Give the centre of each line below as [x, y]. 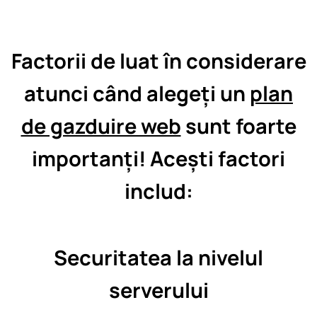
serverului [158, 290]
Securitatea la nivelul [158, 257]
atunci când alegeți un [137, 93]
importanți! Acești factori [158, 158]
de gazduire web [101, 126]
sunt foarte [238, 126]
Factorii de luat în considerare [158, 61]
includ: [158, 191]
